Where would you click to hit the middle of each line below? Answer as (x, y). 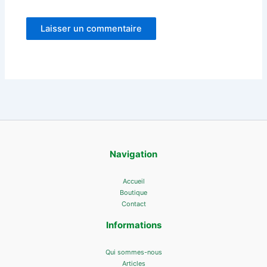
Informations (133, 225)
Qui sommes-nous (133, 252)
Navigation (133, 154)
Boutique (133, 193)
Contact (133, 204)
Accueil (133, 181)
